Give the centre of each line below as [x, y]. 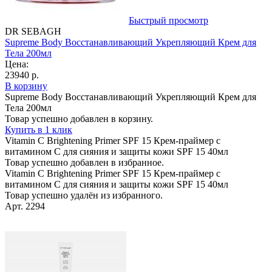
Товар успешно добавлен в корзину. [79, 118]
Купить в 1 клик [39, 129]
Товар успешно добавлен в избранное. [84, 162]
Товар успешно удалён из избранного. [84, 195]
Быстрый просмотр [168, 20]
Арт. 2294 [25, 206]
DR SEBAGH [33, 31]
